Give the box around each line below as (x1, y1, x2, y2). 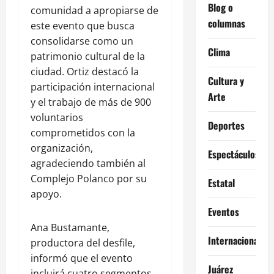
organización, (31, 141, 93, 155)
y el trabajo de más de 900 (31, 95, 151, 109)
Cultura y (207, 73, 244, 89)
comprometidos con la (31, 126, 135, 140)
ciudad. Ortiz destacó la (31, 65, 139, 79)
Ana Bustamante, (31, 221, 109, 235)
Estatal (207, 176, 235, 191)
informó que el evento (31, 251, 133, 265)
